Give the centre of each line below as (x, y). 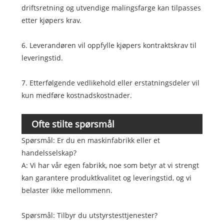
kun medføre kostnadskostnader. (76, 95)
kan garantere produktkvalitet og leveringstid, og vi (106, 177)
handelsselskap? (49, 152)
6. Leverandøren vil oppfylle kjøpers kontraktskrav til (109, 45)
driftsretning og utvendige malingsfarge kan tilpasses (111, 7)
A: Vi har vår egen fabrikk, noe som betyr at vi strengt (110, 165)
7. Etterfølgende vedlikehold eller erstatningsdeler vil (110, 82)
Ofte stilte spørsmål (73, 124)
